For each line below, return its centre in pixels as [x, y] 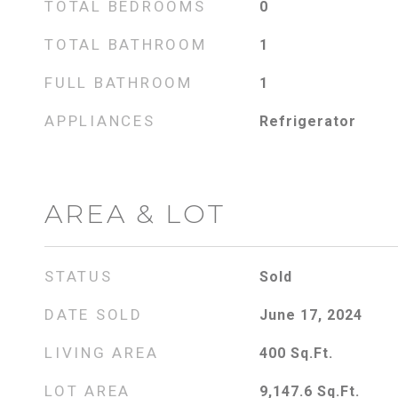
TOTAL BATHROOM [126, 44]
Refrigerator [307, 121]
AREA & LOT [135, 214]
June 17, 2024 [310, 315]
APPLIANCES [100, 121]
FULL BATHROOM [119, 83]
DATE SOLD [94, 314]
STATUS [79, 276]
